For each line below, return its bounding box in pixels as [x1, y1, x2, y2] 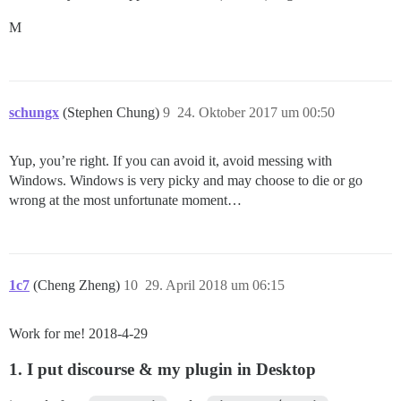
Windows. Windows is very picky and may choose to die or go [9, 173, 363, 189]
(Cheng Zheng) [33, 277, 124, 294]
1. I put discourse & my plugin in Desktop [9, 360, 316, 380]
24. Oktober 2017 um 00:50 [177, 105, 335, 121]
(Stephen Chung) [63, 105, 163, 121]
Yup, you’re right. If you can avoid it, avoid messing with [9, 153, 332, 169]
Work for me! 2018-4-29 [9, 326, 148, 342]
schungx [9, 105, 59, 121]
